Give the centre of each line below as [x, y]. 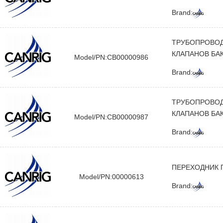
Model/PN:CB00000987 [111, 117]
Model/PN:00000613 [111, 177]
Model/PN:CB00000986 [111, 57]
